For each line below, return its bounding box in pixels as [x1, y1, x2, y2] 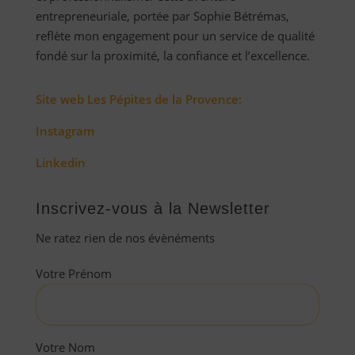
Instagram [35, 123, 94, 139]
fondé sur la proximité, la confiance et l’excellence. [35, 48, 310, 64]
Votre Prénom [35, 265, 112, 282]
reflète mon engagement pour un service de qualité [35, 28, 315, 44]
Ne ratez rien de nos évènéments [35, 230, 215, 246]
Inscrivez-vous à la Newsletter [35, 200, 270, 218]
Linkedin [35, 155, 86, 171]
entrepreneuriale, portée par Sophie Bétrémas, [35, 8, 289, 25]
